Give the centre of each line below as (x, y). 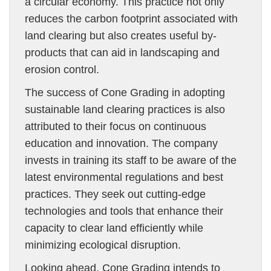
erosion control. (62, 70)
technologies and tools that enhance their (124, 211)
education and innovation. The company (121, 143)
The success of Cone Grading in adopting (125, 93)
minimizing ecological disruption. (103, 245)
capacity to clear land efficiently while (114, 228)
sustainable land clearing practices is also (125, 109)
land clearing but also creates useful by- (121, 36)
